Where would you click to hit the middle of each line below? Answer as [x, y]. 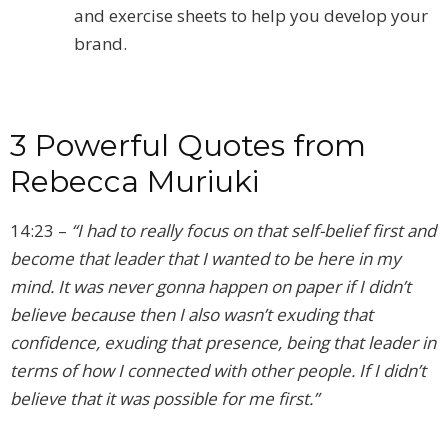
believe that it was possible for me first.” [164, 399]
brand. [100, 44]
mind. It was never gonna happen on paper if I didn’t [210, 287]
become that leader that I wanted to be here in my [205, 259]
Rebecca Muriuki [134, 182]
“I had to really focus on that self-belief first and [253, 231]
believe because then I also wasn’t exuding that [191, 315]
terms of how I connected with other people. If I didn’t [218, 371]
